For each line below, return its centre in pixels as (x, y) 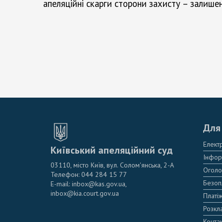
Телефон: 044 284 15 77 (89, 174)
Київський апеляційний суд (112, 150)
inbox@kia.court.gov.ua (85, 193)
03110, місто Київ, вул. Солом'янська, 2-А (112, 165)
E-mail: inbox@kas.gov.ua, (89, 184)
